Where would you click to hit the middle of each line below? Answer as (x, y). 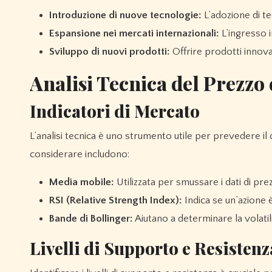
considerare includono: (80, 155)
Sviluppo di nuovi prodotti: (110, 52)
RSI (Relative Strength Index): (116, 201)
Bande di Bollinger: (91, 219)
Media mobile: (82, 182)
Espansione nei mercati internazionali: (134, 34)
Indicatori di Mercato (115, 111)
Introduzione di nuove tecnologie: (125, 15)
